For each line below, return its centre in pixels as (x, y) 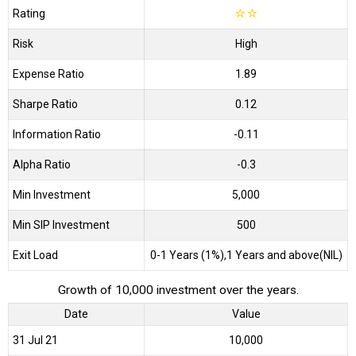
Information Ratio (57, 134)
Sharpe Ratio (45, 104)
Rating (29, 13)
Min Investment (52, 194)
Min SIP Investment (61, 224)
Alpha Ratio (42, 164)
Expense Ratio (48, 74)
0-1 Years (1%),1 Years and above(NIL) (246, 255)
